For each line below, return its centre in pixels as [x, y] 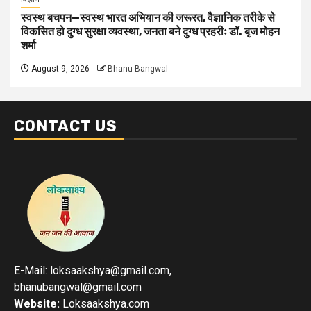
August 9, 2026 [59, 68]
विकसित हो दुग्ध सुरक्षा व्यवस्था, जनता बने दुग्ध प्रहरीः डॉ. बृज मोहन [150, 31]
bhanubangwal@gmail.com [78, 287]
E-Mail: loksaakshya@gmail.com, [93, 270]
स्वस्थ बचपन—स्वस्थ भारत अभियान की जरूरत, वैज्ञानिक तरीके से [148, 17]
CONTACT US [66, 126]
